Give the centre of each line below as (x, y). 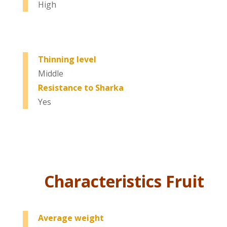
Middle (50, 73)
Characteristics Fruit (124, 181)
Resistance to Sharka (81, 88)
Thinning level (67, 59)
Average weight (71, 218)
